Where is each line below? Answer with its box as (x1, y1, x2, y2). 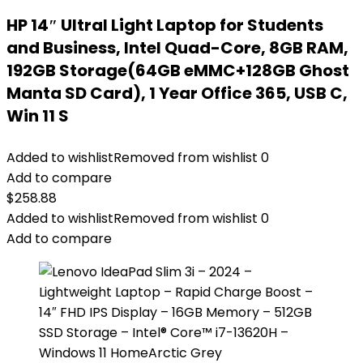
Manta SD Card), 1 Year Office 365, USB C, (6, 82, 348, 105)
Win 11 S (6, 105, 69, 127)
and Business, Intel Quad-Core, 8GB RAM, (6, 36, 348, 59)
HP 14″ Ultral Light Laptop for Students (6, 14, 323, 36)
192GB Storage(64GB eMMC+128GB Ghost (6, 59, 349, 82)
